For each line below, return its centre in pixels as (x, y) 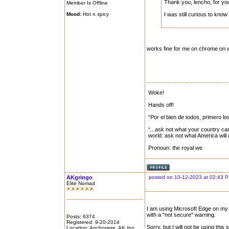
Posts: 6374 (81, 216)
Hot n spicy (95, 14)
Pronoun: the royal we (175, 148)
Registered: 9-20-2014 (93, 222)
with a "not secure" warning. (181, 215)
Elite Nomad (81, 183)
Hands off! (161, 105)
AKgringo (79, 177)
